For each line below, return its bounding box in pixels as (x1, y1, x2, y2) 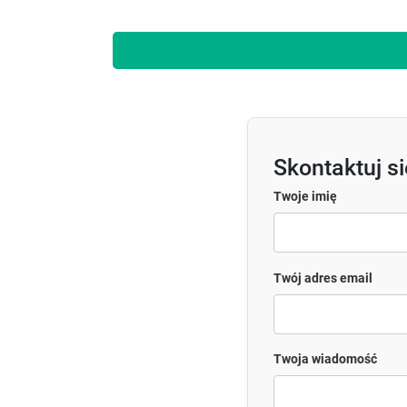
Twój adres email (273, 270, 372, 285)
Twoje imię (273, 189, 337, 204)
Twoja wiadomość (273, 352, 377, 367)
